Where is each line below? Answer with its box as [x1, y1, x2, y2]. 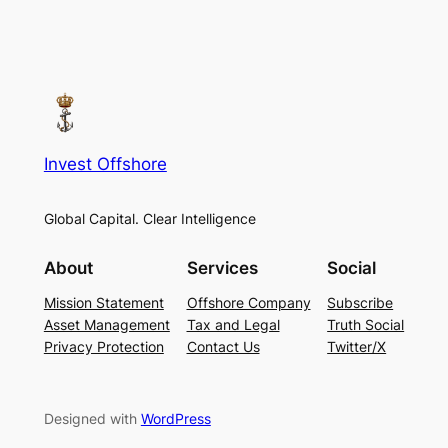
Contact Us [186, 338, 260, 356]
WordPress [140, 410, 211, 428]
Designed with [43, 410, 141, 428]
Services [186, 258, 258, 279]
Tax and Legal [186, 316, 280, 334]
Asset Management [43, 316, 170, 334]
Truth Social [327, 316, 405, 334]
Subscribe [327, 294, 394, 312]
